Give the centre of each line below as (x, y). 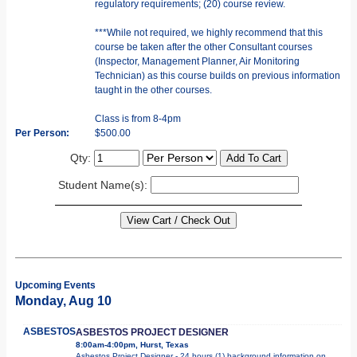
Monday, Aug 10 (63, 300)
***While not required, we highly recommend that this (209, 32)
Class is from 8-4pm (138, 118)
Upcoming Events (55, 285)
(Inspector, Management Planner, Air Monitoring (197, 61)
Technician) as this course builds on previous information (218, 75)
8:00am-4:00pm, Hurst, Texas (132, 344)
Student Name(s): (104, 184)
